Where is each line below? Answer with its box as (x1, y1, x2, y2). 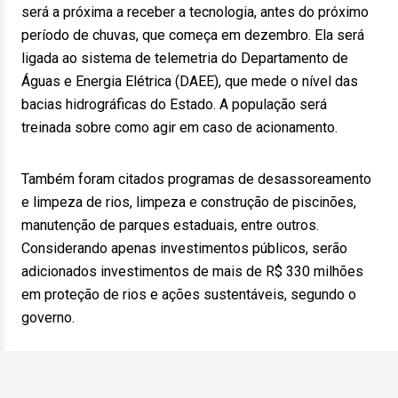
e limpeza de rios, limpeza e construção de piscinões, (21, 194, 356, 211)
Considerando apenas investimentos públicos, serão (21, 240, 347, 257)
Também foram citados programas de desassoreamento (21, 171, 371, 187)
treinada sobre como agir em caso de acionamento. (21, 119, 338, 136)
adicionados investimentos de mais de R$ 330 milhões (21, 263, 363, 280)
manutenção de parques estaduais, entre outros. (21, 217, 319, 234)
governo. (21, 309, 75, 326)
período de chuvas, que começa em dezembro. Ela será (21, 27, 364, 44)
